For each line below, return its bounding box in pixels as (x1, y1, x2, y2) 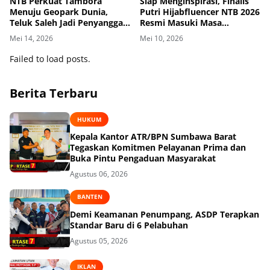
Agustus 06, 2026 (70, 169, 128, 180)
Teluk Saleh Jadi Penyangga (10, 16, 123, 28)
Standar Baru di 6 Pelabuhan (70, 219, 188, 231)
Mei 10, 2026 (140, 33, 183, 43)
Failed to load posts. (10, 52, 90, 64)
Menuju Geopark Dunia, (10, 5, 108, 17)
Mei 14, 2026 (10, 33, 53, 43)
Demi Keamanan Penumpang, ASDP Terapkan (70, 208, 259, 220)
